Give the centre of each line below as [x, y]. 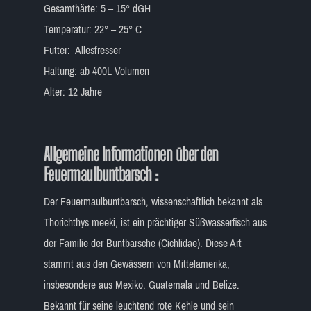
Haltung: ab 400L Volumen [96, 71]
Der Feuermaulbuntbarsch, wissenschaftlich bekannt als [153, 201]
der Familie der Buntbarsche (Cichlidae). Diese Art [142, 243]
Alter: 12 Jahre [73, 92]
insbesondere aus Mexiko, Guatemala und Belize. [141, 285]
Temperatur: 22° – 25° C [92, 29]
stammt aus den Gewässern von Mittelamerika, [136, 264]
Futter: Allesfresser [82, 50]
